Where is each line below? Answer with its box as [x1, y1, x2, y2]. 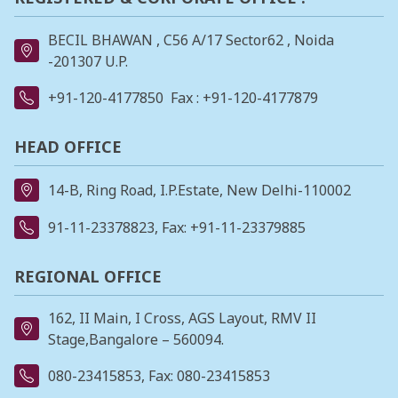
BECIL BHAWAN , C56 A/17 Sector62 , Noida [48, 29, 334, 50]
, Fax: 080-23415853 [141, 366, 270, 386]
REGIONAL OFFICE [14, 265, 162, 287]
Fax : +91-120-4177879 [171, 87, 318, 107]
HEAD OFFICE [14, 135, 122, 157]
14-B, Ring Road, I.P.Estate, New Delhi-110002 [48, 179, 351, 200]
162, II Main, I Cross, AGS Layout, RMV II [48, 308, 316, 329]
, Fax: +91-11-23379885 [155, 217, 306, 237]
